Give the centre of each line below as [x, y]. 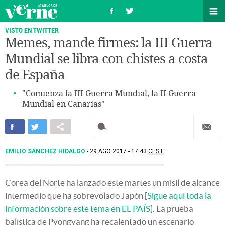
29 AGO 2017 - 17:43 [119, 151]
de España [35, 75]
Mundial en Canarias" [64, 104]
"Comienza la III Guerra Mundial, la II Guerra [109, 94]
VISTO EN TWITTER [32, 30]
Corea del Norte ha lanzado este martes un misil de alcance [113, 183]
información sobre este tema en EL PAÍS [78, 209]
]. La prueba [172, 209]
